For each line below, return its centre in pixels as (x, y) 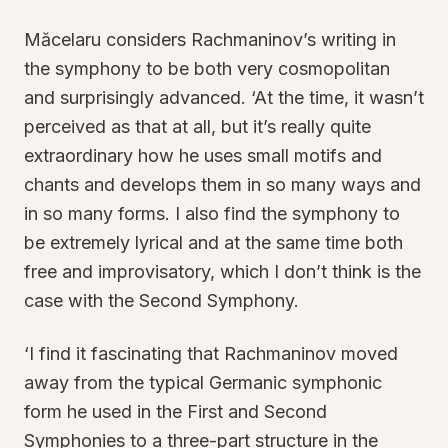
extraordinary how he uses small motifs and (203, 155)
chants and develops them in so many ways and (222, 184)
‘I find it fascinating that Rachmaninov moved (211, 353)
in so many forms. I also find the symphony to (212, 213)
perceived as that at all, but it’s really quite (197, 126)
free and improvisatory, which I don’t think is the (222, 271)
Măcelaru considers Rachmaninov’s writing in (210, 39)
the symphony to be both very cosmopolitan (207, 68)
